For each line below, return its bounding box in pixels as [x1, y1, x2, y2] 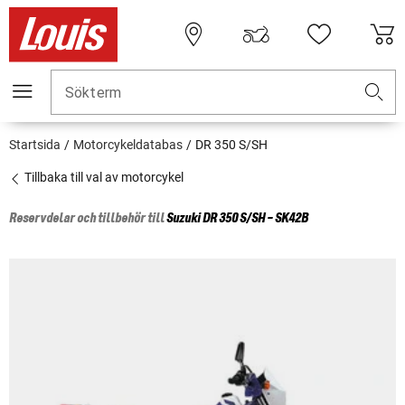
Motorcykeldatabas [73, 137, 183, 153]
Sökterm [65, 84, 122, 102]
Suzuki [166, 212, 201, 227]
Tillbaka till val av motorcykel [22, 170, 184, 185]
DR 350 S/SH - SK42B [202, 212, 308, 227]
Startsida [9, 137, 61, 153]
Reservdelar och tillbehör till [9, 212, 166, 227]
